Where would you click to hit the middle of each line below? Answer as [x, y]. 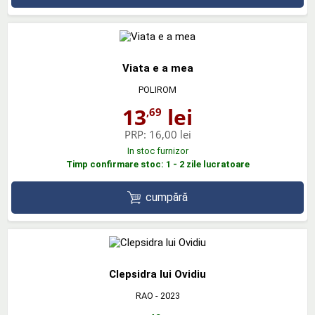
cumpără [167, 197]
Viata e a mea [157, 68]
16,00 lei [170, 134]
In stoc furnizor [157, 150]
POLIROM [157, 89]
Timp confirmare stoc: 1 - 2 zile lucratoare [157, 164]
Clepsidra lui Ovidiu [157, 275]
